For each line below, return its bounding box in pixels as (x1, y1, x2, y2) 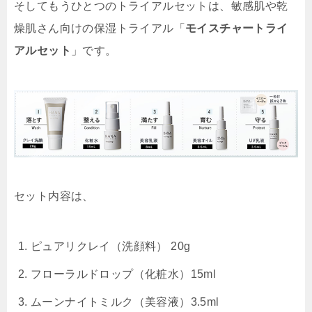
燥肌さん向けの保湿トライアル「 (14, 22, 185, 34)
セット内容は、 (14, 190, 94, 203)
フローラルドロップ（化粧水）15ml (31, 268, 217, 281)
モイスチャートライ (185, 22, 288, 34)
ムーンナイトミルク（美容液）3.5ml (31, 296, 219, 309)
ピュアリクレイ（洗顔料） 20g (31, 240, 191, 253)
